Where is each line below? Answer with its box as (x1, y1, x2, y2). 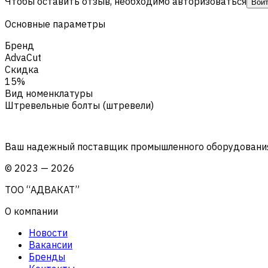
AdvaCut (5, 51, 41, 63)
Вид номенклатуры (5, 87, 93, 99)
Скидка (5, 63, 39, 75)
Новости (29, 226, 68, 239)
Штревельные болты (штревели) (5, 99, 154, 111)
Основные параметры (5, 17, 105, 30)
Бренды (29, 250, 65, 263)
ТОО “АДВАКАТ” (5, 183, 80, 196)
